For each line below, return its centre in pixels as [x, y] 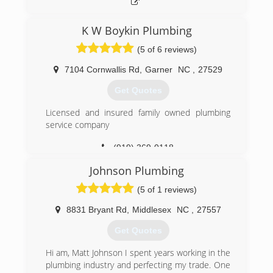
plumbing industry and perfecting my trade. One [138, 265]
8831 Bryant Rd [96, 210]
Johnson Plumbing [136, 171]
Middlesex [151, 210]
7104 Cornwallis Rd [102, 69]
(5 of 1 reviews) [167, 190]
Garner [159, 69]
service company [77, 125]
